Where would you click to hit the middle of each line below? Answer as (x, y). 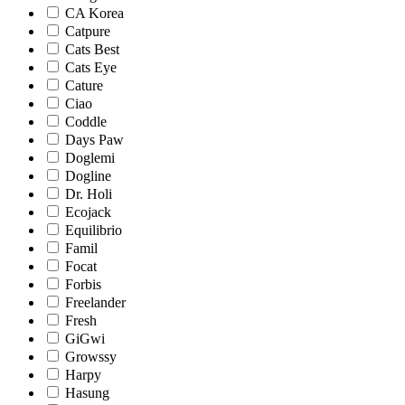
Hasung (87, 392)
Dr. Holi (89, 193)
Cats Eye (91, 67)
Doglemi (90, 157)
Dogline (88, 175)
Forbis (83, 284)
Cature (84, 85)
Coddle (86, 121)
